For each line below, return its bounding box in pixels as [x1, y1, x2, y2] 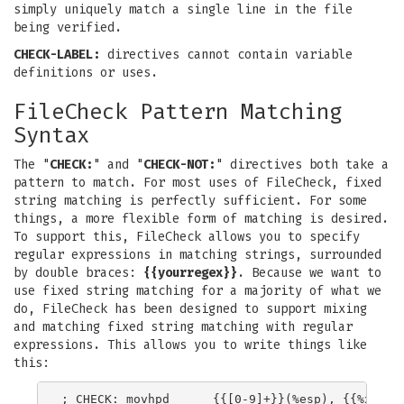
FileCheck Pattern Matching [14, 99, 342, 124]
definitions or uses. [14, 65, 158, 80]
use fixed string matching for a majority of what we [14, 283, 381, 298]
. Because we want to [237, 265, 381, 280]
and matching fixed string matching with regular [14, 319, 353, 335]
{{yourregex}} [143, 265, 237, 280]
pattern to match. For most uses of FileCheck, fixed [14, 175, 381, 190]
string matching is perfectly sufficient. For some [14, 193, 367, 208]
